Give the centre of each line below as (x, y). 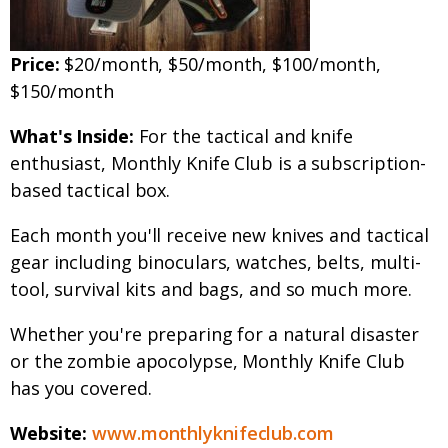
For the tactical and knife (243, 136)
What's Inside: (72, 136)
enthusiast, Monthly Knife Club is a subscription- (218, 163)
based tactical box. (90, 190)
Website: (51, 433)
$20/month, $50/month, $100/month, (220, 64)
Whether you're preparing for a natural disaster (215, 334)
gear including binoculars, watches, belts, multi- (216, 262)
